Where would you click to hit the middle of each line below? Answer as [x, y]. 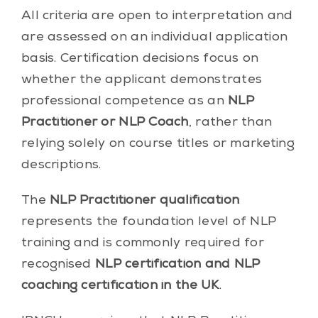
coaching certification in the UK [120, 286]
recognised [58, 264]
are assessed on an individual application [154, 37]
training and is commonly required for [142, 243]
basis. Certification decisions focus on [140, 59]
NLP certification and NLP [177, 264]
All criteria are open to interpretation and [157, 16]
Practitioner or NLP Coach [105, 122]
